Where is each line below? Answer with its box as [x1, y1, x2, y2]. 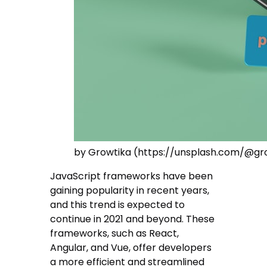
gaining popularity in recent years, [50, 184, 210, 198]
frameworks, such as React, [50, 226, 179, 241]
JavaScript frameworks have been [50, 169, 213, 184]
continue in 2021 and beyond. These [50, 212, 215, 226]
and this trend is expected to [50, 198, 185, 212]
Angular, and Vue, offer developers [50, 241, 212, 255]
